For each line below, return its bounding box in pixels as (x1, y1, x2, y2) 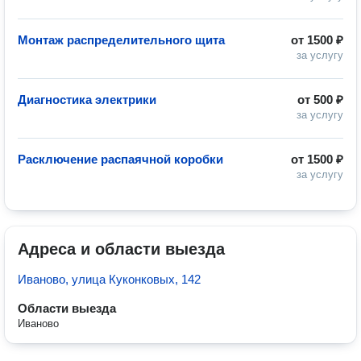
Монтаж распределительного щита (18, 33, 225, 47)
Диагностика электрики (18, 93, 156, 106)
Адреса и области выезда (18, 240, 225, 258)
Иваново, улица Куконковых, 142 (18, 272, 201, 286)
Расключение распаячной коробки (18, 152, 223, 166)
